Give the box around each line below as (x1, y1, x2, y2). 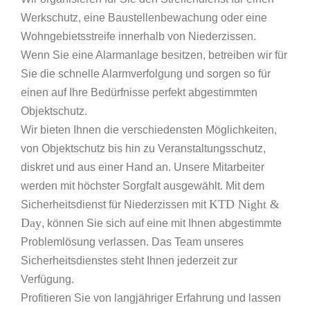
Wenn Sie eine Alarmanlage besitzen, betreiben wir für (21, 49, 287, 62)
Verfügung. (21, 273, 74, 286)
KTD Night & (209, 197, 280, 212)
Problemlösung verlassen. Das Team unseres (21, 236, 244, 248)
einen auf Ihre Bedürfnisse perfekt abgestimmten (21, 86, 257, 99)
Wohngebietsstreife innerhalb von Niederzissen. (21, 30, 256, 43)
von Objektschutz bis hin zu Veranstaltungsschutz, (21, 143, 266, 155)
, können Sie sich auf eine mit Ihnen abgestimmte (42, 217, 282, 230)
